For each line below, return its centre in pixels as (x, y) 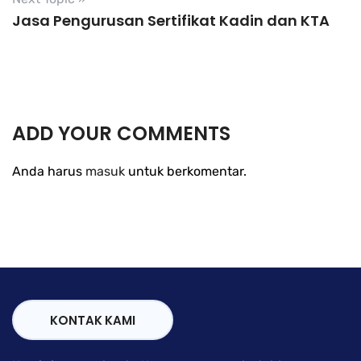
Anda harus (49, 171)
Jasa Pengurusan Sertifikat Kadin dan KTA (171, 20)
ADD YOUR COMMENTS (121, 133)
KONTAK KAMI (93, 320)
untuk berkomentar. (186, 171)
